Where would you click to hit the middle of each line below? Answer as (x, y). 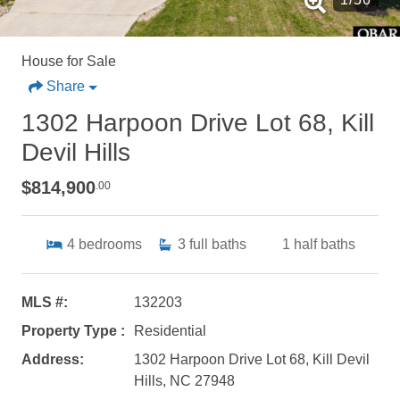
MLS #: (45, 302)
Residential (170, 330)
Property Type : (73, 330)
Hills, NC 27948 (184, 380)
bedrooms (110, 244)
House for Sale (69, 61)
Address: (53, 359)
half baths (324, 244)
